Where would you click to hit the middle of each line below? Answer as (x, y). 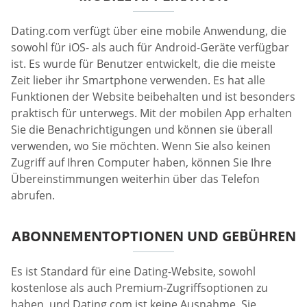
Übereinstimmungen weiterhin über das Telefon (135, 179)
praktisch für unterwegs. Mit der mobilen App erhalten (151, 113)
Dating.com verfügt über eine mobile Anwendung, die (149, 30)
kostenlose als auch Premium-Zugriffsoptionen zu (139, 287)
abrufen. (33, 195)
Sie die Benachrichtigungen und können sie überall (142, 129)
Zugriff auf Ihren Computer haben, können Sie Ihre (141, 162)
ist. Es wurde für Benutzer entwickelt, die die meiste (143, 63)
